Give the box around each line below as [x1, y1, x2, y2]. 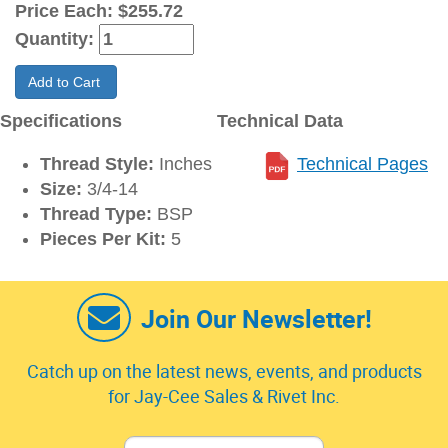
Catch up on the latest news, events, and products [26, 359, 422, 384]
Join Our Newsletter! [140, 302, 372, 336]
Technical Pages [297, 154, 428, 175]
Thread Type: [40, 204, 152, 225]
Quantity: [15, 29, 99, 50]
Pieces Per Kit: [40, 229, 166, 250]
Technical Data [217, 111, 343, 132]
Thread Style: [40, 154, 154, 175]
